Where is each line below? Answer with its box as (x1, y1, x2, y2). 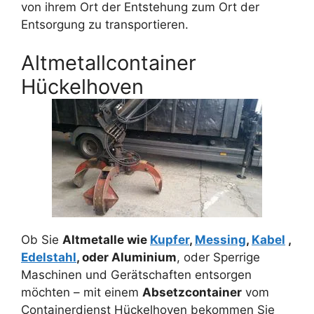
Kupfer (150, 233, 189, 247)
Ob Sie (21, 233, 62, 247)
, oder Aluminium (76, 250, 177, 265)
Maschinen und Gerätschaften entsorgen (21, 268, 252, 282)
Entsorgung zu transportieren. (21, 17, 189, 32)
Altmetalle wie (62, 233, 150, 247)
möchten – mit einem (21, 285, 142, 300)
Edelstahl (21, 250, 76, 265)
